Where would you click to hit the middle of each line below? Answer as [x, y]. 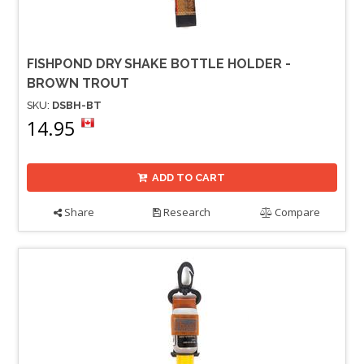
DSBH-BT [77, 105]
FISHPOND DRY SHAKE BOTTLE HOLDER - [159, 63]
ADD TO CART [189, 177]
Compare [297, 212]
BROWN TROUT [78, 83]
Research [186, 212]
